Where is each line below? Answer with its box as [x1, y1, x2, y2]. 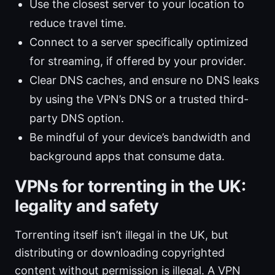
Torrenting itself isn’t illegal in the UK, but [15, 228, 228, 242]
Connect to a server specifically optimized [29, 36, 248, 49]
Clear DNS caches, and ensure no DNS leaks [29, 74, 259, 87]
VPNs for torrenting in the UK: [15, 176, 246, 197]
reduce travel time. [29, 17, 126, 30]
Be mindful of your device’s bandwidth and [29, 131, 250, 144]
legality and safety [15, 196, 159, 217]
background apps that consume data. [29, 150, 225, 163]
